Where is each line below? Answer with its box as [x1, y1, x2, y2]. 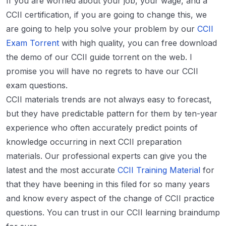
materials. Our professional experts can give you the [6, 151, 207, 161]
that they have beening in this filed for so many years [6, 179, 210, 190]
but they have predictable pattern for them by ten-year [6, 108, 217, 119]
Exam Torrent [6, 38, 59, 48]
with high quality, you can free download [59, 38, 217, 48]
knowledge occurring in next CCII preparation [6, 137, 182, 147]
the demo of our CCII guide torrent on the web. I [6, 52, 192, 63]
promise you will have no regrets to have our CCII [6, 66, 198, 77]
